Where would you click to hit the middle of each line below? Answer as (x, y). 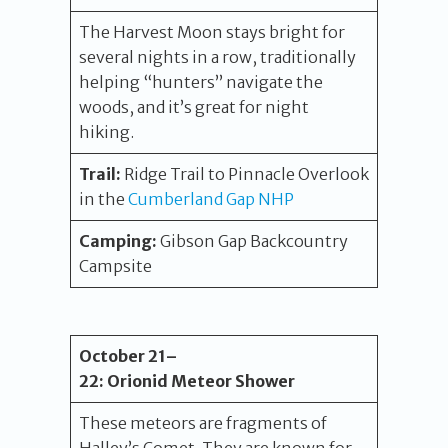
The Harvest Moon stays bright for (212, 32)
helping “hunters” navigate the (201, 82)
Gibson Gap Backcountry (252, 241)
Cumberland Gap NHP (211, 199)
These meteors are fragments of (203, 423)
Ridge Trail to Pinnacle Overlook (245, 174)
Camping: (118, 241)
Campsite (115, 266)
